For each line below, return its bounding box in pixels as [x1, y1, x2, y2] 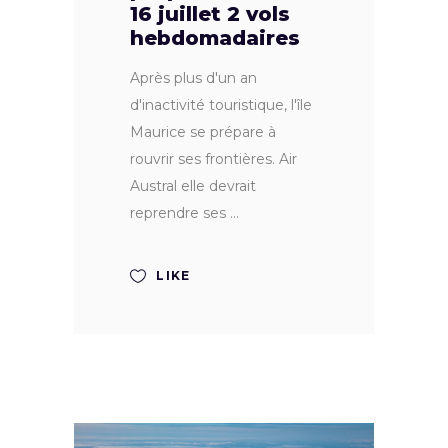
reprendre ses [130, 203, 230, 222]
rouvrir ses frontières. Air [130, 149, 297, 168]
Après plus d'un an [130, 68, 257, 87]
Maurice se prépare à [130, 122, 276, 141]
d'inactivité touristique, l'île [130, 95, 312, 114]
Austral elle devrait [130, 176, 256, 195]
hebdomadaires [130, 25, 300, 50]
